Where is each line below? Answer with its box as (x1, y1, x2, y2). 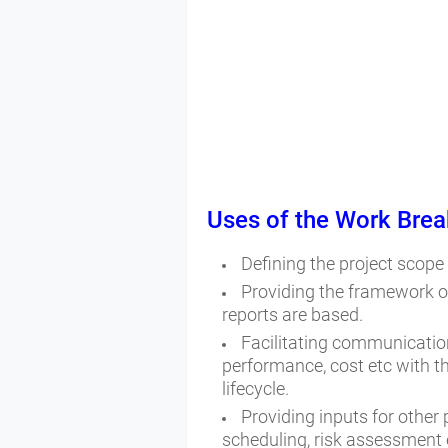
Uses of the (207, 205, 335, 234)
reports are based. (222, 303, 367, 325)
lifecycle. (222, 377, 293, 399)
